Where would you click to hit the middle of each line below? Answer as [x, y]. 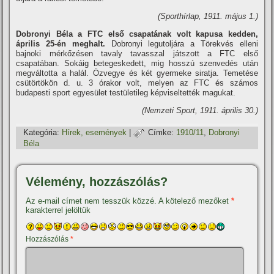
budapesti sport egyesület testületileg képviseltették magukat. [126, 93]
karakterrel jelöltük [58, 210]
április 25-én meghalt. [61, 44]
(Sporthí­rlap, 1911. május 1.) [208, 16]
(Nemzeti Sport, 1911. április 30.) [200, 110]
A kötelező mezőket [195, 201]
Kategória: [42, 133]
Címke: [161, 133]
